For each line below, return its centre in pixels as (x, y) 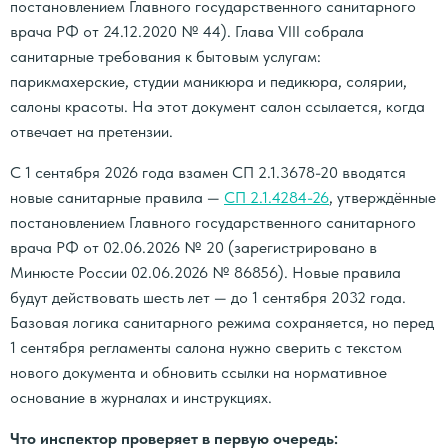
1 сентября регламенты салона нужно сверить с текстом (206, 347)
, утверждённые (382, 197)
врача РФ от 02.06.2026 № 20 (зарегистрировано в (193, 247)
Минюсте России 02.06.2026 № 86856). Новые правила (205, 272)
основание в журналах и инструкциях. (141, 397)
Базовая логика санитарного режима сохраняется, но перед (222, 322)
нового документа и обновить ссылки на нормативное (198, 372)
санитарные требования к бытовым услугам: (165, 56)
